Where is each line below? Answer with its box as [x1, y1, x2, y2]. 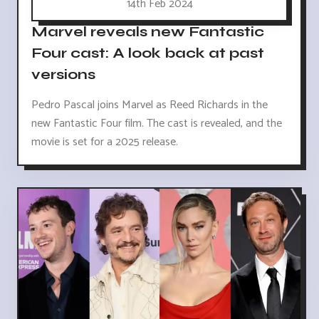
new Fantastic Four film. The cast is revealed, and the [31, 114, 282, 134]
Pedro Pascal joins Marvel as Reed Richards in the [31, 95, 268, 115]
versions [31, 66, 95, 84]
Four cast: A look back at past [31, 44, 264, 63]
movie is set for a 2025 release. [31, 132, 178, 152]
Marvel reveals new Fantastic [31, 23, 264, 41]
